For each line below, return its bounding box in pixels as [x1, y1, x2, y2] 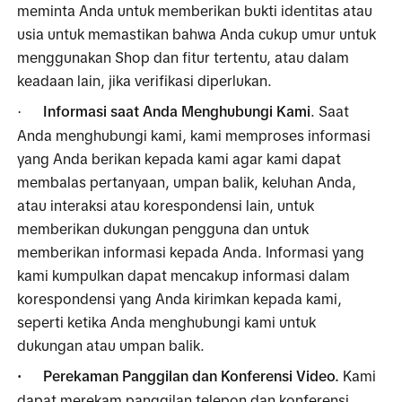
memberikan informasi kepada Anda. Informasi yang [17, 243, 365, 260]
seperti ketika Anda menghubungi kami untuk [17, 313, 317, 330]
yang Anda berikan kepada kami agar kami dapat [17, 150, 342, 167]
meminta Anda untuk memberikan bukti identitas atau [17, 2, 373, 19]
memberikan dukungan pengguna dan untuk [17, 220, 310, 237]
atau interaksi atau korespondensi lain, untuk [17, 197, 315, 214]
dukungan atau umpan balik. [17, 336, 205, 354]
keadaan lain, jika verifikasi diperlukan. [17, 72, 273, 89]
